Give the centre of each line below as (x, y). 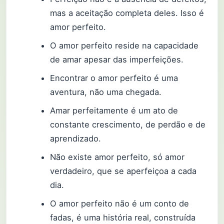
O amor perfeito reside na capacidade (124, 45)
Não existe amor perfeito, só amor (117, 157)
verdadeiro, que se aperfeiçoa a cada (123, 171)
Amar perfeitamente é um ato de (114, 111)
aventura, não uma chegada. (106, 92)
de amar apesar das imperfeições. (117, 59)
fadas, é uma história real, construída (123, 218)
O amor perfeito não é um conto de (120, 204)
